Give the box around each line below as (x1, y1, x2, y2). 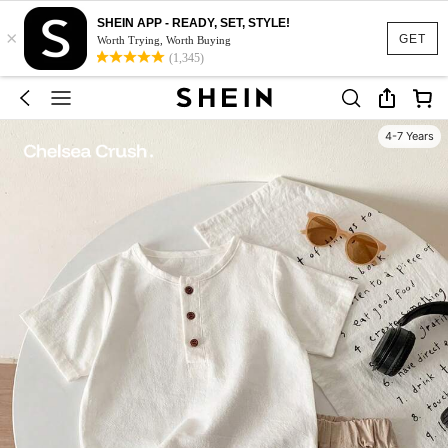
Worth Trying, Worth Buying (97, 34, 231, 46)
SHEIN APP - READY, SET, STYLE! (97, 16, 290, 30)
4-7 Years (384, 129, 434, 144)
